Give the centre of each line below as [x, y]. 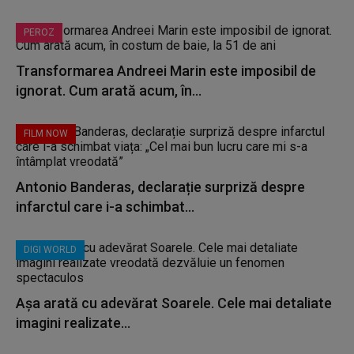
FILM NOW [46, 134]
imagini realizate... [73, 323]
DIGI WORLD [50, 250]
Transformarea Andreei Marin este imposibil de [166, 71]
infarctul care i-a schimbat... [105, 207]
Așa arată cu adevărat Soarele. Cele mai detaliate [174, 303]
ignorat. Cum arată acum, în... [109, 90]
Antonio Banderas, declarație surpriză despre [160, 187]
